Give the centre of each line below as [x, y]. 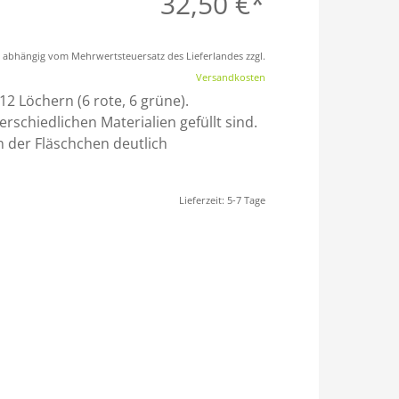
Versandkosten [231, 77]
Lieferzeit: [203, 200]
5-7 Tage [246, 200]
